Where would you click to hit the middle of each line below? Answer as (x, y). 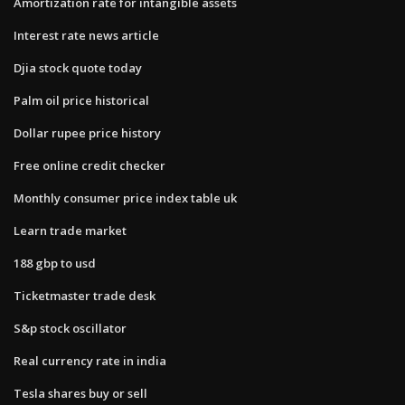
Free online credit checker (89, 165)
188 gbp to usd (55, 263)
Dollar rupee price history (87, 132)
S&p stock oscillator (70, 328)
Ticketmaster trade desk (85, 295)
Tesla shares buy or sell (80, 393)
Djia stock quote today (78, 67)
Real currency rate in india (90, 360)
